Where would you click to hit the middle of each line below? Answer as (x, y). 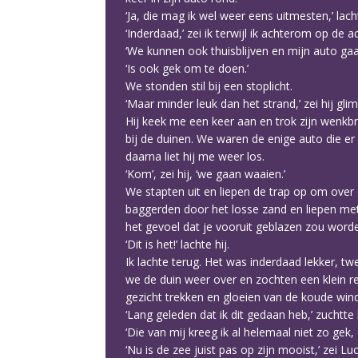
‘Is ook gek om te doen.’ (187, 68)
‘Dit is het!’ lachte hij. (177, 244)
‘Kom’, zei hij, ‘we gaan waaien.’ (205, 174)
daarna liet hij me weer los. (195, 156)
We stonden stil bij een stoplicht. (209, 86)
